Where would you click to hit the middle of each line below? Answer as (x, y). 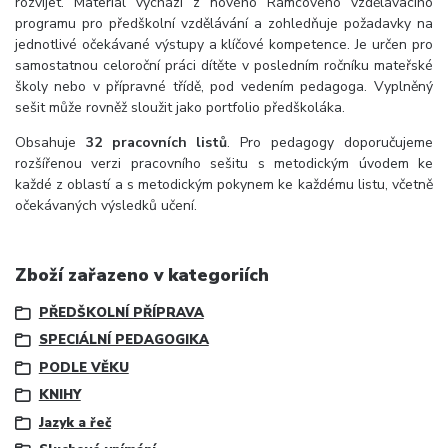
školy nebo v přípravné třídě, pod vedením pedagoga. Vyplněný (224, 87)
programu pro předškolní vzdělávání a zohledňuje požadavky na (224, 24)
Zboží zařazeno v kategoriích (142, 274)
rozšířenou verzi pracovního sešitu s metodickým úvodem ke (224, 164)
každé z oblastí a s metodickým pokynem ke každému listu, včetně (224, 185)
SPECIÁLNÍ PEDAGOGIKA (123, 340)
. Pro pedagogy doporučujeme (330, 143)
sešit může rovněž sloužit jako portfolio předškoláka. (180, 108)
